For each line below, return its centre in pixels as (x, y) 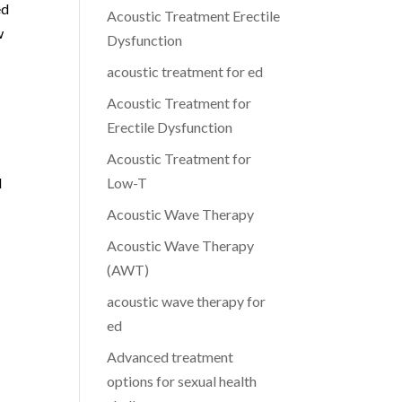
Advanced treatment (170, 357)
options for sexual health (182, 381)
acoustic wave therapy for (187, 301)
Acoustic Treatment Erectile (194, 16)
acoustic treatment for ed (185, 71)
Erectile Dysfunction (170, 127)
